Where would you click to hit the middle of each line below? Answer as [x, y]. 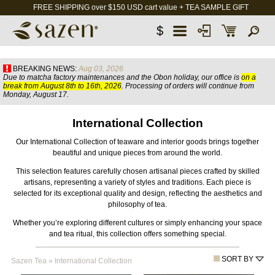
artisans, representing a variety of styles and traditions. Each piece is [137, 182]
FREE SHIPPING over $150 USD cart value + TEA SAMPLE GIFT [141, 7]
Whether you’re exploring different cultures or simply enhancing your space [137, 223]
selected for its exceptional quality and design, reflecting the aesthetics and [137, 193]
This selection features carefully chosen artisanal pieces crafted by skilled [137, 171]
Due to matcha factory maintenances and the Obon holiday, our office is [122, 77]
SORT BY [238, 259]
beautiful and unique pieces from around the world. [137, 153]
